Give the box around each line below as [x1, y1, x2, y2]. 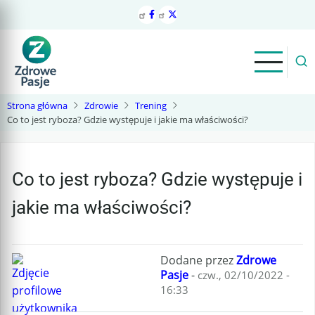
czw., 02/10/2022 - [198, 268, 290, 282]
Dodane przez [160, 252, 237, 268]
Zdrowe [236, 252, 277, 268]
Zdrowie [84, 99, 118, 112]
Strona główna [7, 99, 67, 112]
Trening [135, 99, 167, 112]
